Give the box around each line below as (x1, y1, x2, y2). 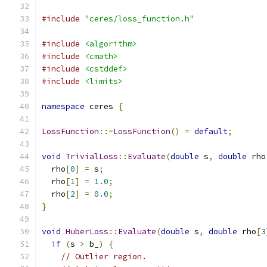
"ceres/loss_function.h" (85, 14, 194, 24)
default (194, 126, 228, 136)
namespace (42, 101, 85, 111)
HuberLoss (66, 226, 108, 237)
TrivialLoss (66, 151, 118, 162)
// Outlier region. (61, 252, 147, 262)
